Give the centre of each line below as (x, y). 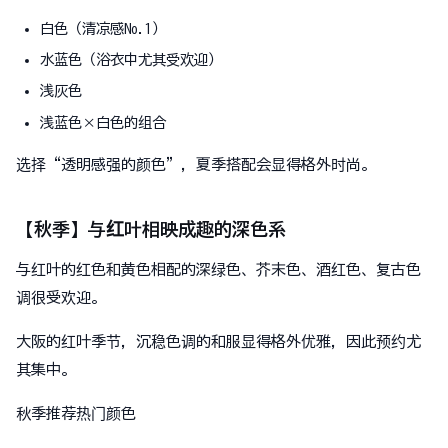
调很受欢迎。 (61, 297)
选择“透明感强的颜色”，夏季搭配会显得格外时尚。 (196, 164)
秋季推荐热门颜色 (76, 413)
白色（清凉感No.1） (103, 28)
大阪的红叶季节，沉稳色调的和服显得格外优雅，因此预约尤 (218, 341)
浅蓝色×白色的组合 (103, 122)
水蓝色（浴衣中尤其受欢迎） (131, 60)
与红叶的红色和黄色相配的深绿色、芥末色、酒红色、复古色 (218, 269)
